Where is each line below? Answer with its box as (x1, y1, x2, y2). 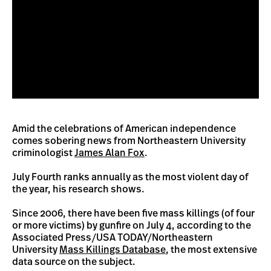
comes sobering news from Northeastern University (12, 136, 246, 146)
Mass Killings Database (59, 245, 166, 255)
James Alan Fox (74, 148, 145, 158)
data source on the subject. (12, 257, 137, 267)
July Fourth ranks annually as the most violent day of (12, 172, 249, 182)
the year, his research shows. (12, 184, 145, 194)
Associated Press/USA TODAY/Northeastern (12, 233, 213, 243)
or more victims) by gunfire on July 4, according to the (12, 221, 251, 230)
